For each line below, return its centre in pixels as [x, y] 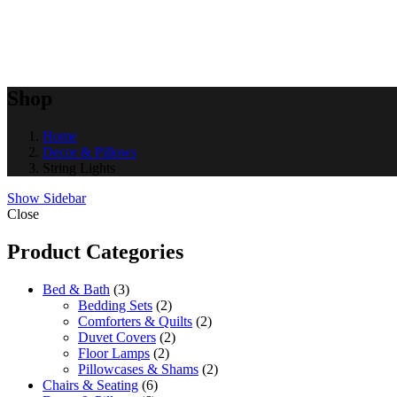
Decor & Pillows [90, 152]
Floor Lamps [114, 353]
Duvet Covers [117, 337]
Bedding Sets [115, 305]
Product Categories [95, 251]
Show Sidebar [47, 198]
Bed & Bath [76, 289]
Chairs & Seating [90, 385]
